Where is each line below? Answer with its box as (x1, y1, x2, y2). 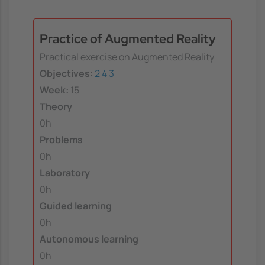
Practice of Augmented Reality (40, 30, 216, 47)
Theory (40, 100, 72, 114)
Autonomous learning (40, 232, 138, 246)
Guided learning (40, 199, 112, 213)
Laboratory (40, 166, 90, 180)
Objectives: (40, 67, 93, 80)
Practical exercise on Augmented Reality (40, 50, 214, 64)
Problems (40, 133, 83, 147)
